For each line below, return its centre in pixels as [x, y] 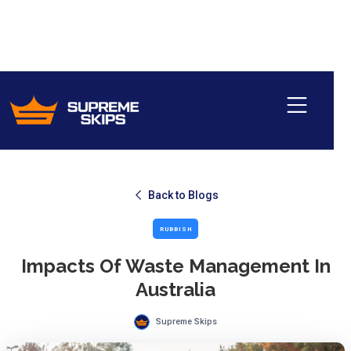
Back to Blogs [183, 195]
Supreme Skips [186, 322]
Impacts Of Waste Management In [175, 266]
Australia [175, 289]
